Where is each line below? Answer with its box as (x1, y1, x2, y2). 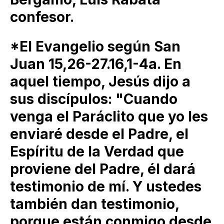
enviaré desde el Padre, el (10, 125, 188, 143)
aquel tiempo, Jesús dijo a (10, 73, 190, 90)
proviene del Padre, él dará (10, 160, 195, 178)
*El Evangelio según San (10, 38, 180, 55)
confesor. (10, 8, 74, 26)
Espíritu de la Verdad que (10, 143, 184, 160)
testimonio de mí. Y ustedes (10, 178, 201, 195)
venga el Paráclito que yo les (10, 108, 208, 125)
